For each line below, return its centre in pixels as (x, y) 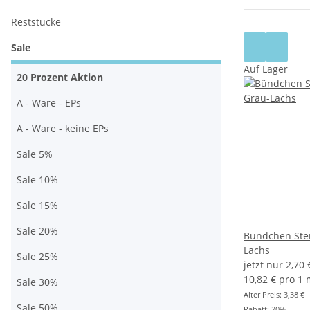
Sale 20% (37, 231)
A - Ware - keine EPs (63, 129)
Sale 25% (37, 257)
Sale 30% (37, 282)
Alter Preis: (264, 295)
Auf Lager (266, 69)
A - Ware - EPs (49, 103)
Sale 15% (37, 206)
